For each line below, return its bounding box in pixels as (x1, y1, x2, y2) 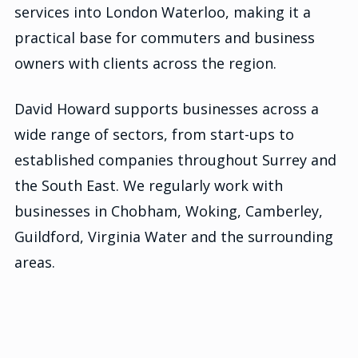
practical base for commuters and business (14, 28, 315, 48)
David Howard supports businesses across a (14, 99, 319, 119)
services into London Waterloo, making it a (14, 2, 311, 22)
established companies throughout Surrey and (14, 150, 336, 170)
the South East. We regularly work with (14, 176, 283, 196)
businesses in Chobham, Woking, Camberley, (14, 201, 323, 221)
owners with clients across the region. (14, 54, 276, 74)
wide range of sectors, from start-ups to (14, 125, 294, 145)
